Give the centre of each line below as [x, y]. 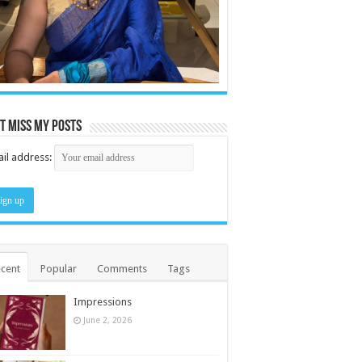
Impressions [103, 301]
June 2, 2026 [107, 320]
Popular [59, 268]
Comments [122, 268]
